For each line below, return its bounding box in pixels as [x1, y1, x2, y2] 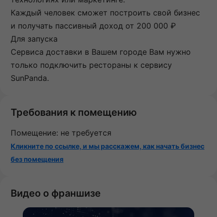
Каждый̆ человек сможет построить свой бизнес [11, 8, 200, 18]
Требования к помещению [11, 107, 137, 119]
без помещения [11, 155, 63, 164]
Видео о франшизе [11, 187, 101, 200]
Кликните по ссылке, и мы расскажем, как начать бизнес [11, 142, 204, 151]
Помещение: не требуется [11, 128, 111, 138]
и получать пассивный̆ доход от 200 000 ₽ [11, 21, 176, 31]
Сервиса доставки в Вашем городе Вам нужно [11, 47, 191, 57]
